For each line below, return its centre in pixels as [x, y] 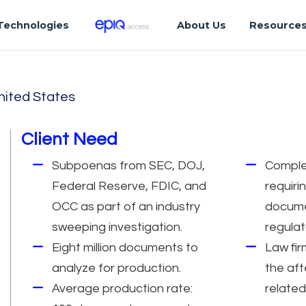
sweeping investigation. [117, 227]
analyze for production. [116, 268]
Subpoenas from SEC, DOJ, [128, 165]
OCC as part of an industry [126, 206]
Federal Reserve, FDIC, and [129, 186]
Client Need [69, 139]
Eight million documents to [125, 247]
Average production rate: [122, 288]
